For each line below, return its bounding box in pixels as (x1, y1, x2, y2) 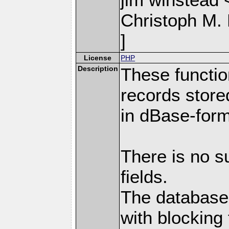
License (84, 53, 112, 62)
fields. (121, 166, 168, 187)
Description (77, 64, 118, 73)
